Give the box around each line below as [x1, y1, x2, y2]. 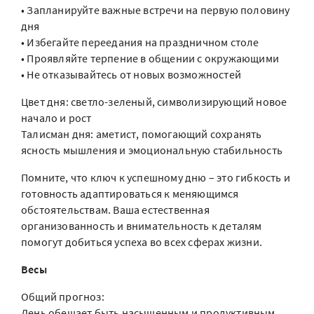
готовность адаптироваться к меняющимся [21, 186, 239, 200]
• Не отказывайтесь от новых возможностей [21, 67, 241, 81]
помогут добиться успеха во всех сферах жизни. [21, 235, 263, 249]
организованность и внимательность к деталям [21, 219, 262, 233]
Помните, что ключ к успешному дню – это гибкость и [21, 170, 291, 184]
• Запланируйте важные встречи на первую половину [21, 3, 290, 17]
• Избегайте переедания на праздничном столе [21, 35, 259, 49]
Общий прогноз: [21, 289, 104, 303]
